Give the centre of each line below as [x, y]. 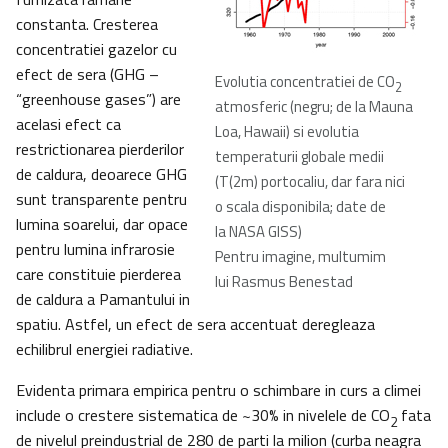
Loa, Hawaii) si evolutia [287, 132]
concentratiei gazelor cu [96, 49]
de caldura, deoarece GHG [101, 174]
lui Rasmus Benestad [284, 282]
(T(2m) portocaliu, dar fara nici [310, 182]
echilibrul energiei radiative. [104, 349]
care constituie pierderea [98, 274]
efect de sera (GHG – [87, 74]
